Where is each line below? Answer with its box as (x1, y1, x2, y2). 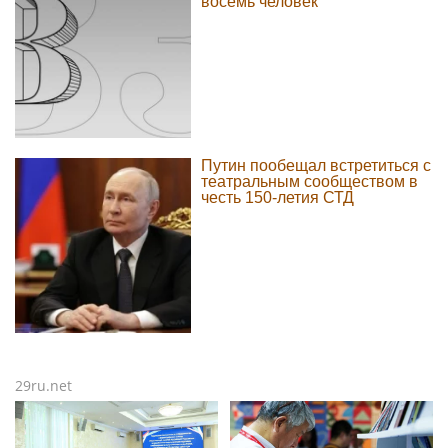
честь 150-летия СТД (200, 188, 354, 206)
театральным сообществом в (200, 172, 418, 190)
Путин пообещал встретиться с (200, 156, 431, 174)
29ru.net (15, 376, 72, 396)
